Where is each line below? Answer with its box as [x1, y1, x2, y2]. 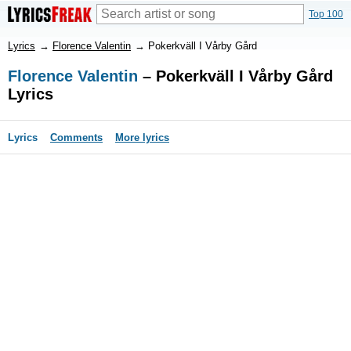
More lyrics [115, 132, 169, 143]
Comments [50, 132, 103, 143]
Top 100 [309, 9, 343, 20]
